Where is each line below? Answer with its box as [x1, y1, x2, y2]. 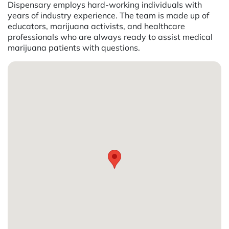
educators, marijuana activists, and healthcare [8, 20, 185, 31]
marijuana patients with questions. [8, 42, 140, 53]
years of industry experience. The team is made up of [8, 10, 209, 20]
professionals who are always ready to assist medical [8, 31, 213, 42]
